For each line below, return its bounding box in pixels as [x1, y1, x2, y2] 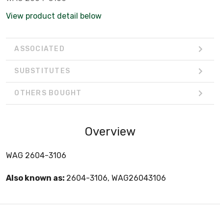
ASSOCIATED [14, 45, 65, 54]
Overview [84, 124, 136, 138]
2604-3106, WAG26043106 [66, 173, 166, 183]
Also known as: [6, 173, 66, 183]
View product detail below [6, 11, 102, 21]
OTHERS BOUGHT [14, 89, 82, 98]
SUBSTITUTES [14, 67, 70, 76]
